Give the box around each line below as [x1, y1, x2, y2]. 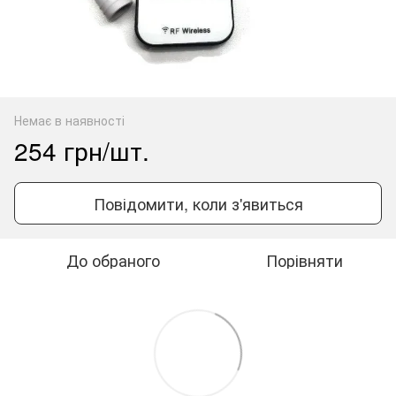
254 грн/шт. [14, 132, 149, 168]
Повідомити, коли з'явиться [93, 191, 303, 215]
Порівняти [265, 247, 343, 271]
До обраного [66, 247, 160, 271]
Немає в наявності [14, 110, 125, 129]
